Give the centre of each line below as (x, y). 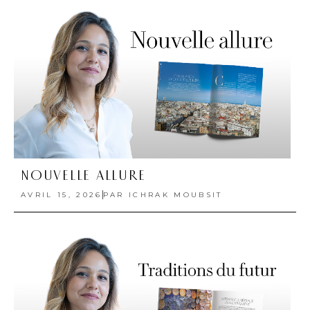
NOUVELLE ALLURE (83, 175)
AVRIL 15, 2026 (62, 194)
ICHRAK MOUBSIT (173, 194)
